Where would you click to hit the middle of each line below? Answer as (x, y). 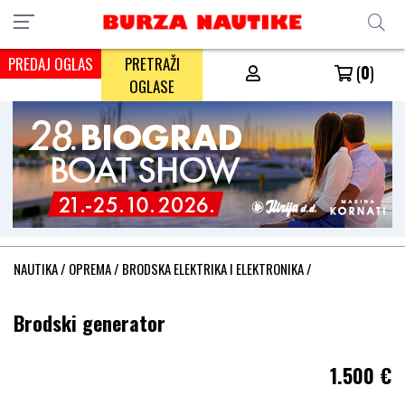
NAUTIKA (36, 268)
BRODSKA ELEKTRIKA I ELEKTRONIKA (213, 268)
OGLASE (152, 86)
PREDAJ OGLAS (51, 64)
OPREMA (90, 268)
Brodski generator (89, 323)
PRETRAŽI (152, 64)
